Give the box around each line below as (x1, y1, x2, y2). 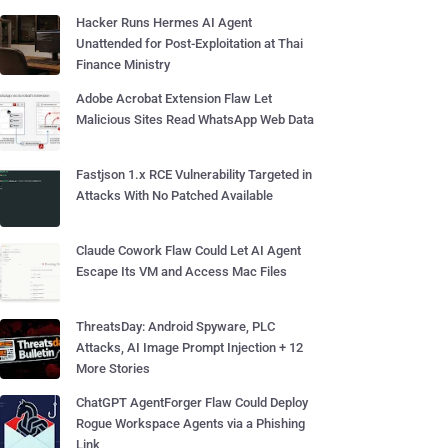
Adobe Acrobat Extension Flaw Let (76, 91, 272, 106)
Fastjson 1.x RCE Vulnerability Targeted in (76, 167, 312, 182)
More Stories (76, 361, 150, 376)
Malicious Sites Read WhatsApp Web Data (76, 112, 314, 127)
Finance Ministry (76, 57, 170, 72)
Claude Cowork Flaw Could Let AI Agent (76, 243, 301, 258)
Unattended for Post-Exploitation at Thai (76, 36, 303, 51)
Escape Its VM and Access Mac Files (76, 264, 287, 279)
